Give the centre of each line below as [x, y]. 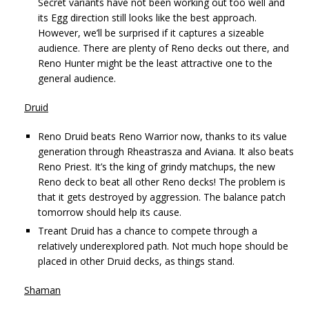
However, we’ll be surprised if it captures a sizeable [151, 32]
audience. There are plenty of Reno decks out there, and [163, 48]
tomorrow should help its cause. [110, 212]
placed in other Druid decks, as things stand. [136, 261]
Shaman [42, 290]
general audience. [77, 78]
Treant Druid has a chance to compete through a [148, 230]
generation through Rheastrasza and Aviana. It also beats [166, 151]
